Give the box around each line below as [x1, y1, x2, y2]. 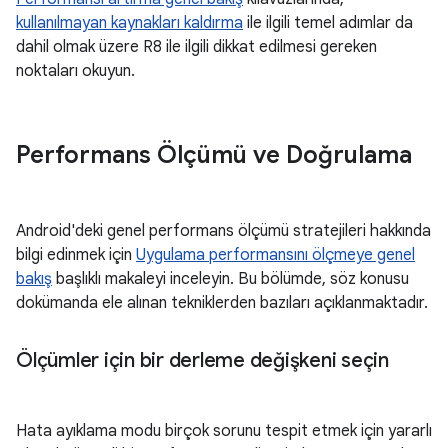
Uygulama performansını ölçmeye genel [136, 245, 415, 265]
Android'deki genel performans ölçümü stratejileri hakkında [16, 221, 431, 241]
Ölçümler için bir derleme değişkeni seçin [16, 348, 389, 373]
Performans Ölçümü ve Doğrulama [16, 140, 412, 170]
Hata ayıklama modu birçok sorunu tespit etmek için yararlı [16, 421, 432, 441]
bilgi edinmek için [16, 245, 136, 265]
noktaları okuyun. [16, 61, 135, 81]
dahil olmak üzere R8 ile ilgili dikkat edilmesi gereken [16, 37, 377, 57]
